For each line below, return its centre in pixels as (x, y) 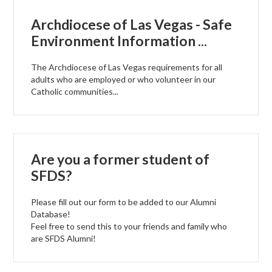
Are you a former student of (121, 159)
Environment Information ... (119, 41)
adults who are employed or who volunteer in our (124, 80)
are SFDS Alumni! (64, 239)
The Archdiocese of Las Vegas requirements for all (127, 67)
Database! (51, 214)
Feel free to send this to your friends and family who (129, 226)
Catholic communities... (75, 92)
